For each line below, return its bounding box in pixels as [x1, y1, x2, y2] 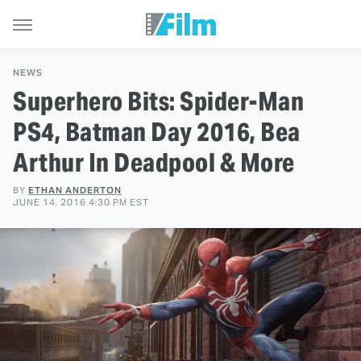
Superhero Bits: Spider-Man [13, 85, 304, 118]
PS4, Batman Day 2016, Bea [13, 115, 301, 148]
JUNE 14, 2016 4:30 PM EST [13, 197, 149, 208]
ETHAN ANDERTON [28, 185, 122, 196]
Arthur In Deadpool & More [13, 146, 295, 179]
